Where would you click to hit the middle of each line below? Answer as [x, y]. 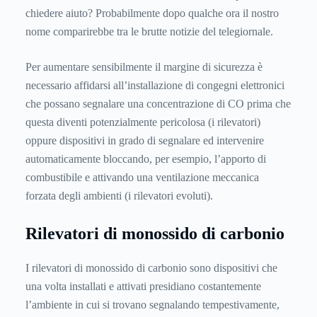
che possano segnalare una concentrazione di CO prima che [158, 104]
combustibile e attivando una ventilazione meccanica [142, 178]
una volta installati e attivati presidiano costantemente [143, 287]
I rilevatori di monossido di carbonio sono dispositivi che [151, 268]
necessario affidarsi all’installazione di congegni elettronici [155, 86]
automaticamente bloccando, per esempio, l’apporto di [146, 159]
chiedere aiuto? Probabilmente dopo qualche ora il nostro [152, 13]
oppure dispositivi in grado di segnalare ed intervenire [145, 141]
